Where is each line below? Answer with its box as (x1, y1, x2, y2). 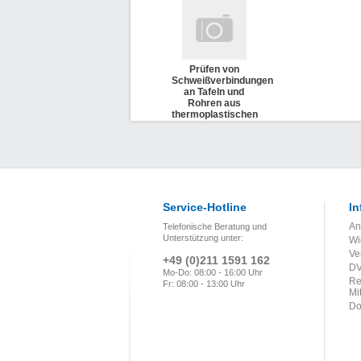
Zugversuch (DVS (173, 131, 255, 143)
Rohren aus (187, 98, 241, 109)
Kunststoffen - (181, 120, 247, 131)
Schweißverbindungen (172, 75, 273, 86)
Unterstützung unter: (163, 233, 243, 243)
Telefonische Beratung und (163, 222, 267, 231)
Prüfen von (189, 64, 239, 75)
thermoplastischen (172, 109, 258, 120)
